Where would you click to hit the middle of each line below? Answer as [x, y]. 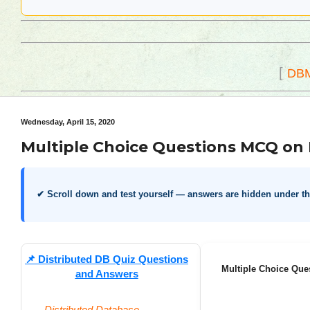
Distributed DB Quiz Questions [113, 259]
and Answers [107, 273]
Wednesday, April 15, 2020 [68, 122]
